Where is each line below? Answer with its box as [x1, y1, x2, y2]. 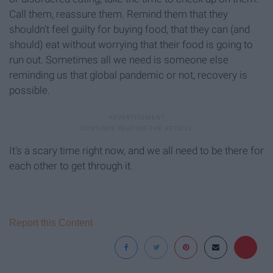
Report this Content [9, 217, 93, 228]
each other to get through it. [9, 159, 133, 172]
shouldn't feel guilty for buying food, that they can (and [9, 23, 250, 35]
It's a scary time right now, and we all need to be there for [9, 144, 264, 157]
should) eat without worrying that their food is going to [9, 38, 253, 51]
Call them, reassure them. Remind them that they [9, 7, 228, 20]
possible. [9, 83, 50, 96]
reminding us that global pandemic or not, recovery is [9, 68, 247, 81]
